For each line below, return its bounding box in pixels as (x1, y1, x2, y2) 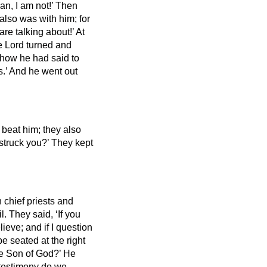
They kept (51, 137, 93, 148)
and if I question (26, 222, 92, 232)
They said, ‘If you (9, 209, 80, 219)
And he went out (9, 66, 77, 76)
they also (43, 124, 81, 135)
